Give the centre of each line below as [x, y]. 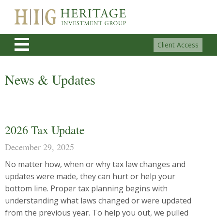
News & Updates [50, 79]
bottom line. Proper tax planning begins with [86, 188]
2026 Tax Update [45, 130]
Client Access [178, 45]
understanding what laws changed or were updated [98, 201]
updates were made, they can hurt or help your [90, 176]
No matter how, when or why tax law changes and [95, 164]
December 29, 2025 [39, 147]
